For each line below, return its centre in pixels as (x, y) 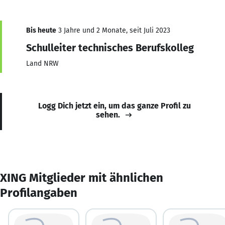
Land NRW (42, 63)
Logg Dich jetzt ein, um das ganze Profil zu (115, 105)
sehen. (108, 115)
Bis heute (41, 30)
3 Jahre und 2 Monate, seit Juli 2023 (113, 30)
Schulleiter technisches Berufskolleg (110, 47)
